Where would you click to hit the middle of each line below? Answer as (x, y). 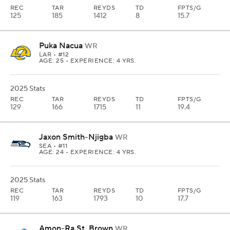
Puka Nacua (61, 46)
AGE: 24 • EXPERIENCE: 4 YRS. (88, 152)
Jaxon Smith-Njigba (76, 137)
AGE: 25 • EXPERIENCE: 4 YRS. (88, 61)
